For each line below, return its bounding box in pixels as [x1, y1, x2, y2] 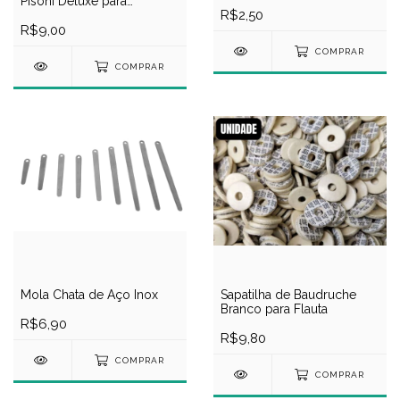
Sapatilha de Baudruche [221, 287, 356, 303]
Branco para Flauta [221, 302, 328, 317]
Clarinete [21, 7, 71, 22]
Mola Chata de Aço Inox [21, 287, 158, 303]
